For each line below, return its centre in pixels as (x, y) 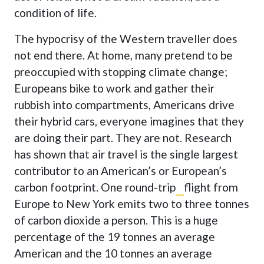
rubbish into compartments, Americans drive (124, 105)
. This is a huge (181, 220)
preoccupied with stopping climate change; (121, 72)
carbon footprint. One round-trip (95, 187)
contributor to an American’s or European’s (120, 171)
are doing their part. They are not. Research (123, 138)
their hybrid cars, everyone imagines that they (129, 121)
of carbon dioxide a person (80, 220)
